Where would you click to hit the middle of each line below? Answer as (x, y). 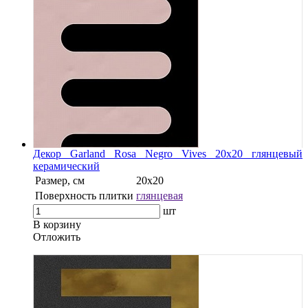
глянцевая (159, 195)
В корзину (57, 224)
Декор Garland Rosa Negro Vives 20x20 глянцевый (168, 153)
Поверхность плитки (84, 195)
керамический (66, 166)
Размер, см (60, 180)
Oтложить (57, 236)
